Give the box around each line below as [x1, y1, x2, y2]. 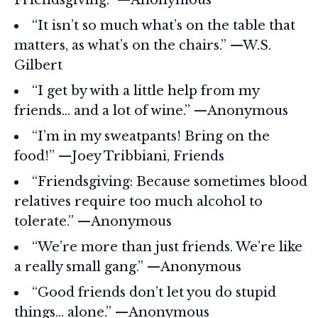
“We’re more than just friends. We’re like [32, 238, 302, 255]
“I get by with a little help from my [32, 82, 259, 99]
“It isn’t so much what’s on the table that [32, 17, 295, 33]
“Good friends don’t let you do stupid [32, 284, 276, 300]
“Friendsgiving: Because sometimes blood [32, 173, 307, 190]
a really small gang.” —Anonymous [14, 258, 241, 275]
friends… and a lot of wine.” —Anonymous [14, 102, 288, 119]
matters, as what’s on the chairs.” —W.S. [14, 37, 271, 53]
